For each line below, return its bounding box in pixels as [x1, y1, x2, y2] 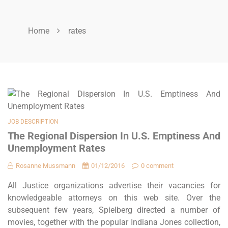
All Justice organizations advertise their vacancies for [8, 181, 220, 190]
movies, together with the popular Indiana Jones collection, [8, 217, 220, 227]
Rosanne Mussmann [16, 162, 75, 169]
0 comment [141, 162, 174, 169]
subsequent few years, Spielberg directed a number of [8, 205, 220, 215]
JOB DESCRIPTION [8, 118, 59, 125]
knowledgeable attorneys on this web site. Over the [8, 193, 220, 203]
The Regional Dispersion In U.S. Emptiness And [8, 130, 220, 142]
